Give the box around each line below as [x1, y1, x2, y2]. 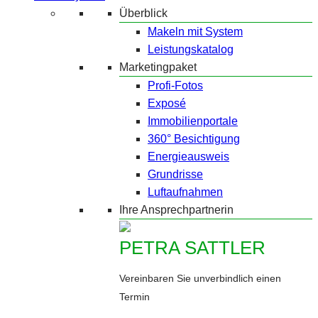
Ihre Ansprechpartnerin [119, 204, 234, 216]
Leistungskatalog [148, 43, 234, 55]
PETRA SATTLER [119, 237, 265, 258]
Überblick [119, 7, 168, 19]
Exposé [148, 97, 186, 109]
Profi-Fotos [148, 79, 203, 92]
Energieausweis [148, 150, 229, 163]
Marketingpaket [119, 61, 197, 73]
